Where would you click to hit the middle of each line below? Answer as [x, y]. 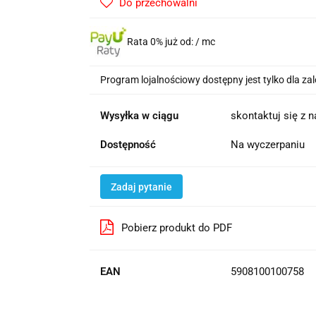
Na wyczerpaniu [269, 144]
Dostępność [128, 144]
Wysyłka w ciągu [139, 115]
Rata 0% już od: [161, 41]
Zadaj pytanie [141, 187]
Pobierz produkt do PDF [176, 227]
